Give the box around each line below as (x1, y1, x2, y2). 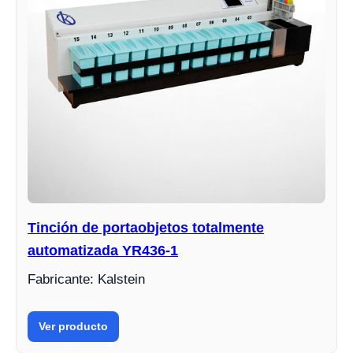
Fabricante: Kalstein (28, 272, 145, 288)
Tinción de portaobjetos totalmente (28, 220, 264, 236)
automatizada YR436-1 (28, 243, 178, 259)
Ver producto (39, 320, 108, 333)
